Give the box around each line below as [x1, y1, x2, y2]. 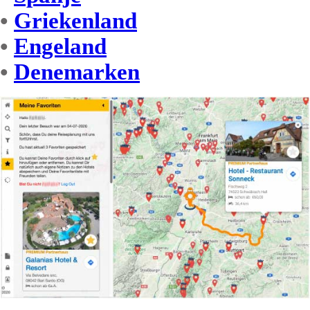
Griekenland [14, 8, 137, 34]
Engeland [14, 34, 107, 60]
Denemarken [14, 60, 140, 85]
